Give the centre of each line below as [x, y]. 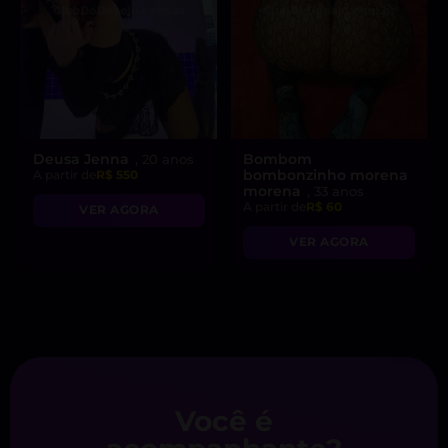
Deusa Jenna [83, 159]
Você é [224, 421]
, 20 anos [164, 160]
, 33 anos [335, 192]
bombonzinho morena [325, 175]
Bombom [277, 159]
